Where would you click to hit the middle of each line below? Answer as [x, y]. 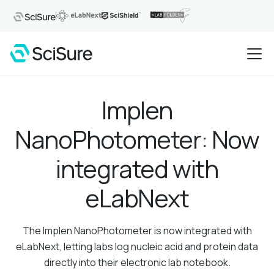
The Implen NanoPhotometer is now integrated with [137, 231]
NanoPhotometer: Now [137, 139]
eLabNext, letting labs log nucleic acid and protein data [137, 246]
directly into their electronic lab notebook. [137, 262]
